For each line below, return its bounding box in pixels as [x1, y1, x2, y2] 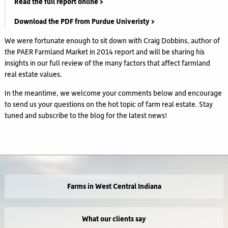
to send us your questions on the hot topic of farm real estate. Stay [5, 99, 213, 109]
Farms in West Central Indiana [67, 181, 161, 191]
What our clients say [82, 214, 146, 224]
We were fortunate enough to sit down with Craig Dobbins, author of [5, 36, 220, 46]
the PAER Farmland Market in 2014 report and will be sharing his [5, 47, 205, 57]
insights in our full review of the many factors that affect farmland [5, 58, 211, 68]
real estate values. [5, 69, 63, 79]
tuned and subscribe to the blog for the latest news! [5, 110, 168, 121]
